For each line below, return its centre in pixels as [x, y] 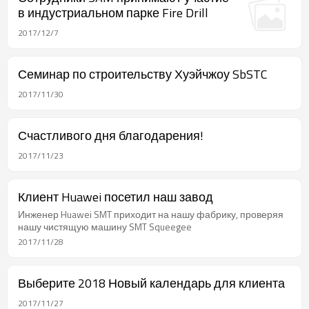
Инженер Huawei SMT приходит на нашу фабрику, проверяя [151, 214]
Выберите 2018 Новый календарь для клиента [151, 283]
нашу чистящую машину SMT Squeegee [105, 227]
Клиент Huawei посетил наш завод [116, 197]
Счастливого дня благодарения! [111, 136]
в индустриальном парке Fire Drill [113, 12]
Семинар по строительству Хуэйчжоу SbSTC [143, 74]
